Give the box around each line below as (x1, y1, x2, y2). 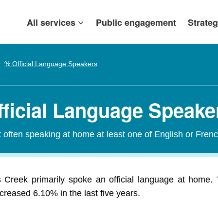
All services (27, 16, 75, 29)
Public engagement (96, 16, 176, 29)
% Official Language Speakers (4, 60, 97, 68)
